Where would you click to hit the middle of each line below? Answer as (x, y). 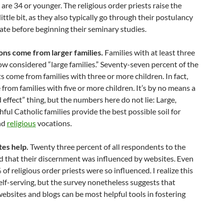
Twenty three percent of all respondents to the (107, 147)
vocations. (54, 123)
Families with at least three (149, 52)
